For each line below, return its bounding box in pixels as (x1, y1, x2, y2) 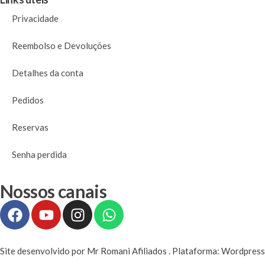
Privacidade (12, 13, 59, 24)
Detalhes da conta (12, 67, 83, 78)
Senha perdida (12, 149, 67, 160)
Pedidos (12, 95, 44, 105)
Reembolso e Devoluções (12, 40, 111, 51)
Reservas (12, 122, 49, 132)
